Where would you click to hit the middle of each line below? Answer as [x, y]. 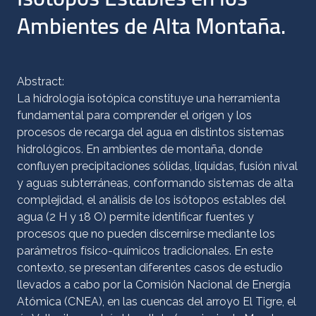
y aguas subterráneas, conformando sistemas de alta [155, 183]
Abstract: [41, 81]
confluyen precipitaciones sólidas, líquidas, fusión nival [157, 166]
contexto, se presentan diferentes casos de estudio [150, 268]
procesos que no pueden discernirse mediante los [146, 234]
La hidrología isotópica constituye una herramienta [148, 98]
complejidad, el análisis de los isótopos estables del [151, 200]
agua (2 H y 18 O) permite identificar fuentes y [135, 217]
